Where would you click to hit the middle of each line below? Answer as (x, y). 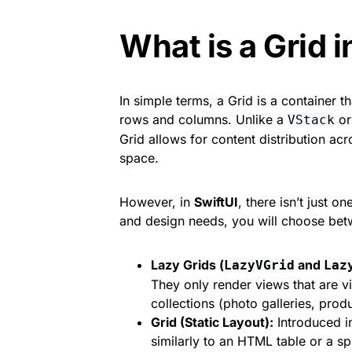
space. (139, 158)
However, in (157, 202)
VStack (311, 120)
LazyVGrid (259, 265)
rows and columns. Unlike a (203, 119)
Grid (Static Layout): (212, 322)
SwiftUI (216, 202)
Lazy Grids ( (187, 265)
